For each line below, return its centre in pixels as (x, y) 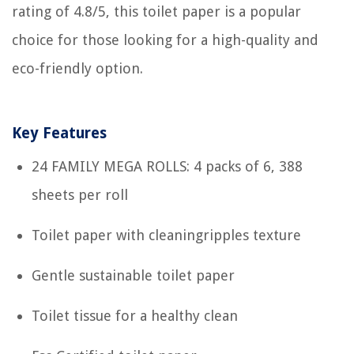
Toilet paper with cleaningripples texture (166, 235)
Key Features (59, 133)
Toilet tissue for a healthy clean (135, 315)
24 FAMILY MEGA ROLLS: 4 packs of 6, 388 (167, 166)
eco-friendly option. (77, 68)
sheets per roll (80, 194)
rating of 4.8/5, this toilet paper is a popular (156, 11)
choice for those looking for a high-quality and (165, 40)
